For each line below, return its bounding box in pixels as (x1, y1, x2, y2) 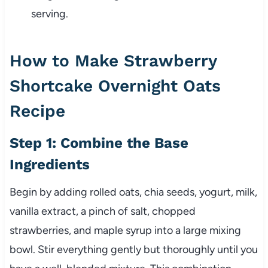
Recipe (9, 101, 65, 121)
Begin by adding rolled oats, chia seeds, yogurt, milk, (9, 185, 257, 199)
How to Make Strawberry (9, 51, 217, 71)
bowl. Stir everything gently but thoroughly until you (9, 243, 258, 257)
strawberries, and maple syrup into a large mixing (9, 224, 241, 237)
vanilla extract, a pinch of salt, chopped (9, 205, 196, 218)
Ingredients (9, 156, 90, 173)
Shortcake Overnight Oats (9, 76, 221, 96)
